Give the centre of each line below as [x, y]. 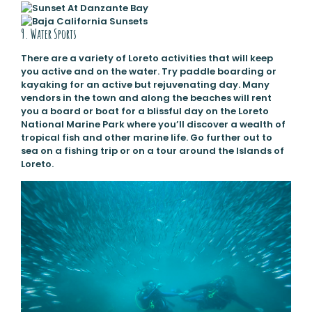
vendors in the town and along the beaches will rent [146, 98]
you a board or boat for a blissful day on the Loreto [145, 111]
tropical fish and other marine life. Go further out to [146, 138]
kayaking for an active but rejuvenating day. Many [145, 85]
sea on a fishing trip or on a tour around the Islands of [152, 151]
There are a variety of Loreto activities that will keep [147, 58]
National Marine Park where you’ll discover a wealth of [153, 125]
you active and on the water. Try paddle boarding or [148, 72]
